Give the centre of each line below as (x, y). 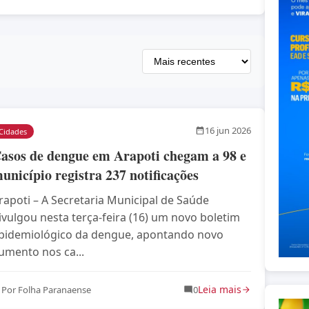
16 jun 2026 (228, 131)
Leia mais (220, 289)
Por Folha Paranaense (46, 289)
